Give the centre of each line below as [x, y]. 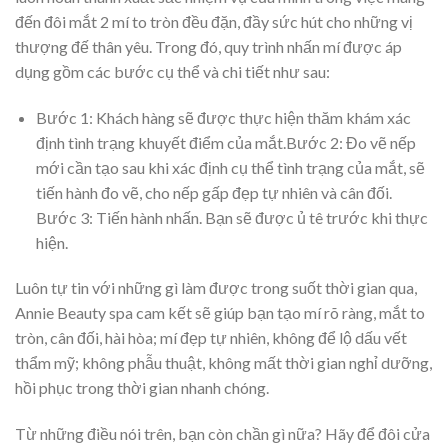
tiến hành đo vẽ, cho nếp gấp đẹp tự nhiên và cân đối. [213, 192]
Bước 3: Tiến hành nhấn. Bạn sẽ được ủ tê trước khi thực [231, 217]
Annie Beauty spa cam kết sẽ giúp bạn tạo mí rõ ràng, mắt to [220, 313]
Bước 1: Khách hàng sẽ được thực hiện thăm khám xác [223, 117]
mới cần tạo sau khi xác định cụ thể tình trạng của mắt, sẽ [230, 167]
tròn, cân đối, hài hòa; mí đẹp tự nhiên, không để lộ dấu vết [211, 338]
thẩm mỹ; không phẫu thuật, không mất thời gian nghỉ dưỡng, [223, 363]
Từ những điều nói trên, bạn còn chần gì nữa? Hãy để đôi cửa [222, 434]
